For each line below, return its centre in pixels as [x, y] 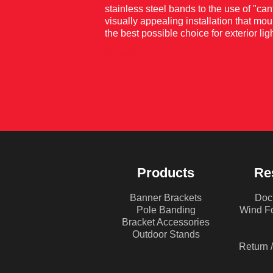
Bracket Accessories [166, 222]
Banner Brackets [166, 197]
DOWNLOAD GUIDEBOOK [165, 55]
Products [166, 172]
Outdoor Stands [166, 234]
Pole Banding [166, 210]
